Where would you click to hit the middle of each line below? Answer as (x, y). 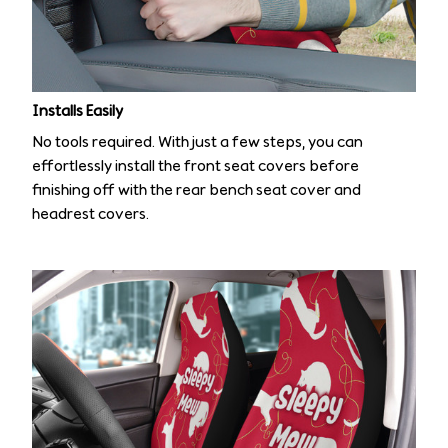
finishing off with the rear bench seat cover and (196, 189)
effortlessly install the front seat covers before (195, 165)
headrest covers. (90, 213)
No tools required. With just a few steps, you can (197, 141)
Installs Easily (77, 111)
